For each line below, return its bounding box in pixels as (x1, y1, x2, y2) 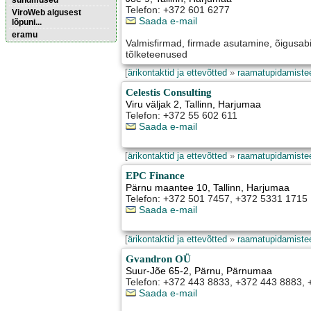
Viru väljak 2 (126, 99, 180, 110)
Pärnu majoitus (6, 62, 62, 72)
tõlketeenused (126, 49, 188, 60)
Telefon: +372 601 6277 (126, 4, 230, 16)
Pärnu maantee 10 (126, 182, 208, 194)
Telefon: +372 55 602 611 (126, 110, 238, 121)
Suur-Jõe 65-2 (126, 265, 190, 277)
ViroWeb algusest (12, 8, 81, 17)
